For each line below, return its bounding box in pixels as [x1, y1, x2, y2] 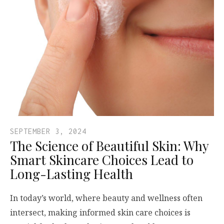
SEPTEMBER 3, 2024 [10, 126, 86, 135]
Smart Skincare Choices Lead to [10, 150, 193, 168]
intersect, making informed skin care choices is [10, 206, 190, 218]
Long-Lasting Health [10, 164, 133, 182]
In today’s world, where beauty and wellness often [10, 192, 202, 203]
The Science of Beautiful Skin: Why [10, 136, 208, 154]
